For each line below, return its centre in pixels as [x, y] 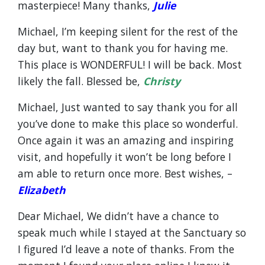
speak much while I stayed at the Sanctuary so [132, 232]
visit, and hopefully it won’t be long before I [125, 157]
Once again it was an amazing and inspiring [126, 140]
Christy [162, 81]
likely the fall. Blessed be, [80, 81]
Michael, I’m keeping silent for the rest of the [128, 31]
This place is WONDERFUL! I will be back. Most [130, 64]
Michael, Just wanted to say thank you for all [128, 107]
